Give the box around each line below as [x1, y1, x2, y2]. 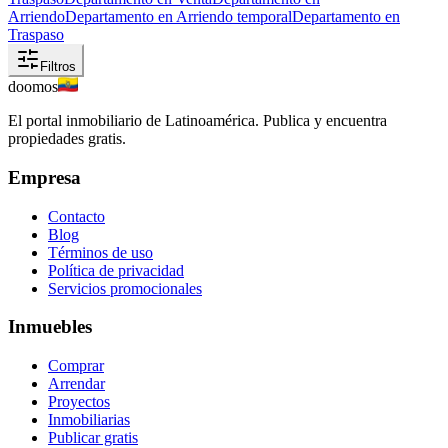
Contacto [48, 207, 105, 225]
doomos [8, 78, 58, 96]
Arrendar [48, 375, 105, 393]
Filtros [40, 59, 76, 75]
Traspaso [8, 26, 64, 44]
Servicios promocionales [48, 279, 202, 297]
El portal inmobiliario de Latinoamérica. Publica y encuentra [8, 112, 387, 130]
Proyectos [48, 393, 110, 411]
